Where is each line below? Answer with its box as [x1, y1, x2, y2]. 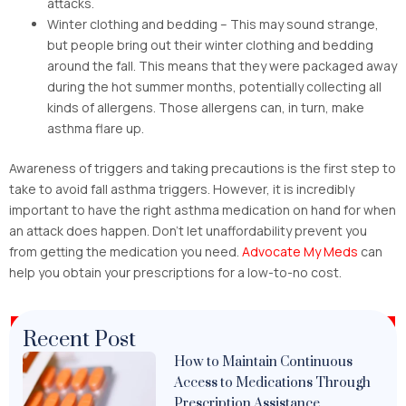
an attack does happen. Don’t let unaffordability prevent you [9, 221, 367, 239]
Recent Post [23, 325, 136, 353]
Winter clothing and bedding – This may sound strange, [47, 14, 379, 33]
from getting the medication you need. [9, 242, 242, 260]
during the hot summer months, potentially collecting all [47, 77, 382, 95]
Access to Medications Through [174, 373, 372, 391]
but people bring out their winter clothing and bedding [47, 35, 373, 53]
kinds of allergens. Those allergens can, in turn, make [47, 98, 364, 116]
